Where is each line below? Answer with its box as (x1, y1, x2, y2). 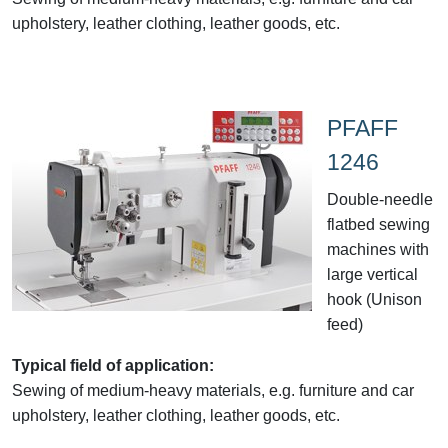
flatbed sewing (327, 215, 430, 233)
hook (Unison (327, 290, 422, 308)
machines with (327, 240, 429, 258)
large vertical (327, 265, 418, 283)
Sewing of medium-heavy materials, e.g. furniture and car (12, 381, 414, 399)
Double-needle (327, 190, 433, 208)
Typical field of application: (12, 356, 214, 374)
